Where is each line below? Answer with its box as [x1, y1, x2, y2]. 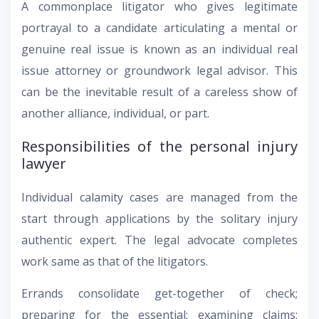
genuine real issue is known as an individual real [21, 41, 298, 58]
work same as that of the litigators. [21, 253, 208, 270]
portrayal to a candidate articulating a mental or [21, 20, 298, 36]
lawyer [21, 154, 66, 174]
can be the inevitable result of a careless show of [21, 84, 298, 100]
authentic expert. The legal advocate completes [21, 232, 298, 249]
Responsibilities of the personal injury [21, 137, 298, 157]
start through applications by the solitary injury [21, 211, 298, 227]
